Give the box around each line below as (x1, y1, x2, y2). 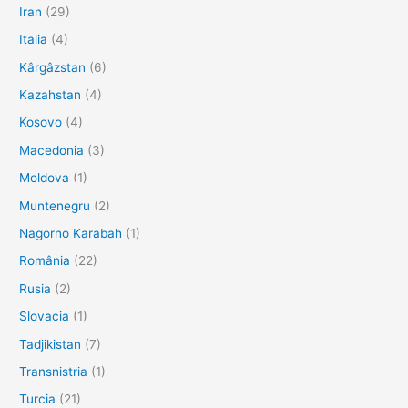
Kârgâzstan (19, 59, 87, 75)
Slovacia (19, 309, 70, 324)
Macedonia (19, 142, 85, 158)
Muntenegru (19, 198, 91, 213)
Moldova (19, 170, 70, 186)
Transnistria (19, 364, 88, 380)
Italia (19, 32, 48, 47)
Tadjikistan (19, 336, 82, 352)
